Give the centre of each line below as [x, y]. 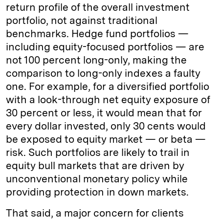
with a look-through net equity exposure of [108, 99]
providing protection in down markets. [97, 192]
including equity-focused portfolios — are [105, 47]
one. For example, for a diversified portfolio [108, 86]
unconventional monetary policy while [97, 179]
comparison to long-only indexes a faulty [103, 73]
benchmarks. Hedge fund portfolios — [97, 33]
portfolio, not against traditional [82, 20]
